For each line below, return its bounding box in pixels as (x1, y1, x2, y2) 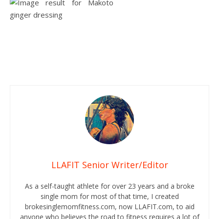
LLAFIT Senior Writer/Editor (51, 158, 168, 171)
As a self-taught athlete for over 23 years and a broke (24, 181, 195, 191)
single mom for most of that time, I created (40, 191, 179, 201)
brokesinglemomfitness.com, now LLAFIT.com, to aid (24, 201, 195, 211)
